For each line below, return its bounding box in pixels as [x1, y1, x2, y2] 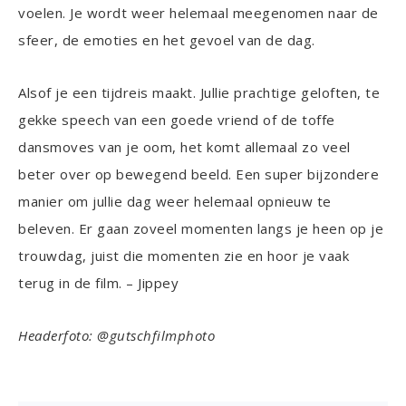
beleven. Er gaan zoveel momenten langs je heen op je [18, 219, 383, 238]
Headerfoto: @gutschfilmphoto [18, 326, 215, 345]
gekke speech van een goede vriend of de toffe [18, 111, 335, 130]
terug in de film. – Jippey [18, 274, 179, 293]
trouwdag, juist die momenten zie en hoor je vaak [18, 246, 349, 266]
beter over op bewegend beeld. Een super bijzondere [18, 165, 379, 184]
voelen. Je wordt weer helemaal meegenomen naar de [18, 4, 379, 23]
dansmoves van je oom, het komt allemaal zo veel [18, 138, 351, 157]
